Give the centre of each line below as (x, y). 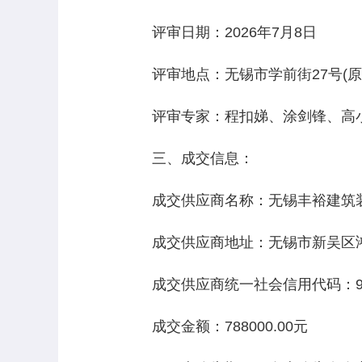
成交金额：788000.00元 (215, 326)
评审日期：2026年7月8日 (220, 32)
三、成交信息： (188, 158)
